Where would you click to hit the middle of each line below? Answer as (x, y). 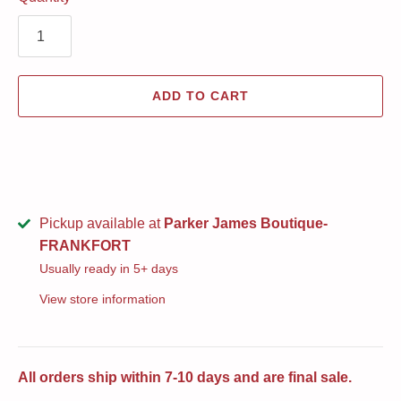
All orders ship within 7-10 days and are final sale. (185, 377)
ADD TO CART (200, 95)
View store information (103, 299)
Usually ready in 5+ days (109, 269)
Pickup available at (102, 223)
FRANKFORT (85, 245)
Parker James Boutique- (246, 223)
